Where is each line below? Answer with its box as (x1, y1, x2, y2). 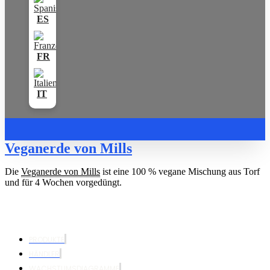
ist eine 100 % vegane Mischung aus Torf (100, 166, 260, 177)
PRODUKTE (29, 234, 64, 245)
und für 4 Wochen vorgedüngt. (5, 177, 122, 187)
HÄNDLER (29, 248, 60, 259)
